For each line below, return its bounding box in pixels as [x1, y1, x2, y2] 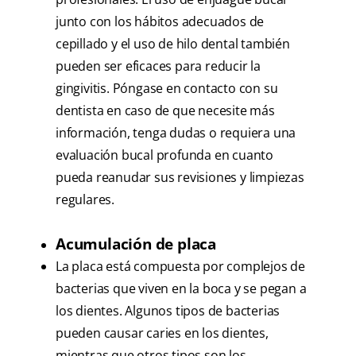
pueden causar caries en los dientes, [56, 324, 269, 342]
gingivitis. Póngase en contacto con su [56, 79, 278, 98]
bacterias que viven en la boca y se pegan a [56, 280, 307, 298]
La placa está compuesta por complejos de [56, 257, 305, 276]
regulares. [56, 191, 114, 209]
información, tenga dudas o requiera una [56, 124, 296, 142]
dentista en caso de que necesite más [56, 102, 275, 120]
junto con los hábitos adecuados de [56, 13, 265, 31]
